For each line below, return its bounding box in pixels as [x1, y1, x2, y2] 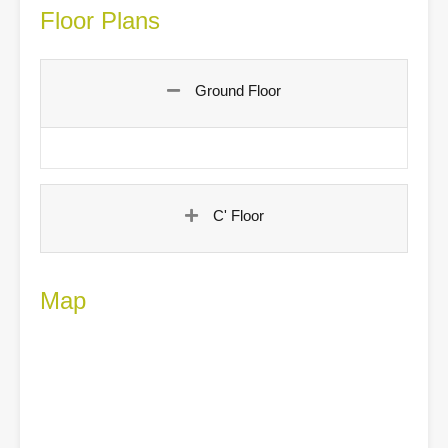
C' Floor [212, 206, 264, 224]
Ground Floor [195, 81, 281, 99]
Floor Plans [40, 6, 160, 34]
